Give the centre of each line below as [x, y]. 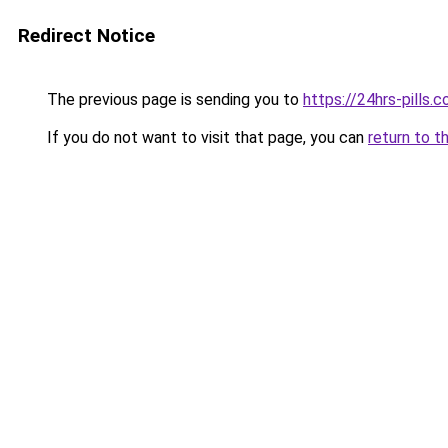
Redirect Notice [86, 35]
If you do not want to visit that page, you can [205, 137]
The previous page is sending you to [173, 99]
